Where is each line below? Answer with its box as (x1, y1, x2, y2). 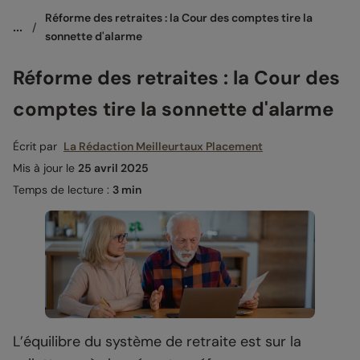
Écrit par (13, 138, 63, 153)
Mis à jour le (13, 160, 78, 175)
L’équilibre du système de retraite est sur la (13, 332, 301, 352)
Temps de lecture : (13, 182, 112, 197)
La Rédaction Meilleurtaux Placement (63, 138, 263, 153)
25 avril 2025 (78, 160, 149, 175)
